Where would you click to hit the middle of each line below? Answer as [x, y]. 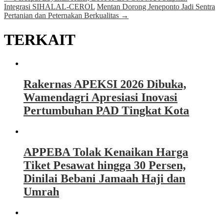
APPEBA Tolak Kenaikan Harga [106, 152]
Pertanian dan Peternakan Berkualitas [62, 16]
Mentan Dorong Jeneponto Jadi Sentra [156, 7]
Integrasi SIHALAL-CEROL [49, 7]
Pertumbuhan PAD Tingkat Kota [106, 111]
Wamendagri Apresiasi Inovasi [100, 98]
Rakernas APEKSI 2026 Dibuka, [105, 84]
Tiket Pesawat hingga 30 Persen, [105, 165]
